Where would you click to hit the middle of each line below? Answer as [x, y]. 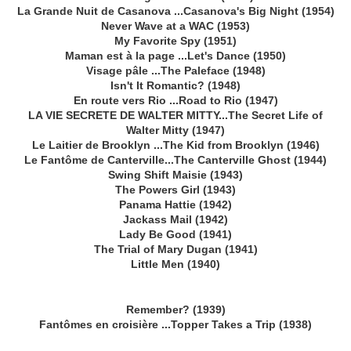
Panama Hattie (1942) [175, 205]
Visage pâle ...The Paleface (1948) [175, 71]
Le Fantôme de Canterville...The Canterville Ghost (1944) [175, 160]
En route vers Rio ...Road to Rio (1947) [175, 101]
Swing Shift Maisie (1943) [175, 175]
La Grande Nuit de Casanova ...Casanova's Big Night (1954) [175, 11]
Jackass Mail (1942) [175, 220]
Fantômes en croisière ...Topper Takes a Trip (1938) [175, 325]
